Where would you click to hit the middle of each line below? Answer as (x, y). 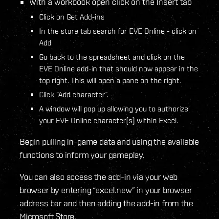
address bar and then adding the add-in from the (106, 203)
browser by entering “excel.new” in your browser (106, 190)
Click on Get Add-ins (72, 17)
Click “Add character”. (74, 95)
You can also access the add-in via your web (99, 177)
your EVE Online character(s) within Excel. (109, 120)
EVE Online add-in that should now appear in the (119, 69)
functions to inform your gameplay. (82, 155)
